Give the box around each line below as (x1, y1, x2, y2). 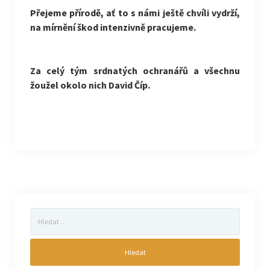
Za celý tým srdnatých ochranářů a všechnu (30, 64, 240, 77)
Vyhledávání (29, 209, 72, 219)
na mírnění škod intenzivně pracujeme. (30, 21, 196, 33)
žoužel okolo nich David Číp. (30, 79, 150, 91)
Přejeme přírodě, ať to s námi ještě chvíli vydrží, (30, 7, 240, 19)
